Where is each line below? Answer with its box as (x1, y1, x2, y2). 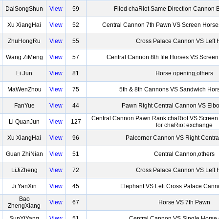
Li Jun (16, 70, 32, 77)
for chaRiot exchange (156, 122, 213, 129)
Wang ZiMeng (5, 54, 43, 61)
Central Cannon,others (154, 151, 215, 157)
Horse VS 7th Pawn (158, 199, 210, 206)
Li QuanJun (9, 118, 40, 125)
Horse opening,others (155, 70, 213, 77)
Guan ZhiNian (5, 151, 43, 157)
